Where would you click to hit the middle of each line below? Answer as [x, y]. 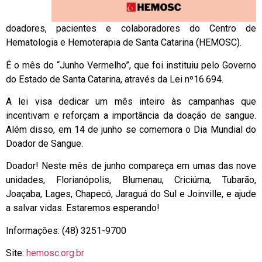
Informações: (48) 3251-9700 [66, 230]
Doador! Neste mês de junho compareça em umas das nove [131, 166]
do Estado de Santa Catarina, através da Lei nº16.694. [115, 79]
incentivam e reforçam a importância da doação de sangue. [131, 115]
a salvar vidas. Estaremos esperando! [83, 208]
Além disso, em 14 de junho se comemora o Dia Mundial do [131, 129]
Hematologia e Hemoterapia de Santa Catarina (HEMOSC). [124, 43]
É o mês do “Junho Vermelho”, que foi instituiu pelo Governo [131, 65]
